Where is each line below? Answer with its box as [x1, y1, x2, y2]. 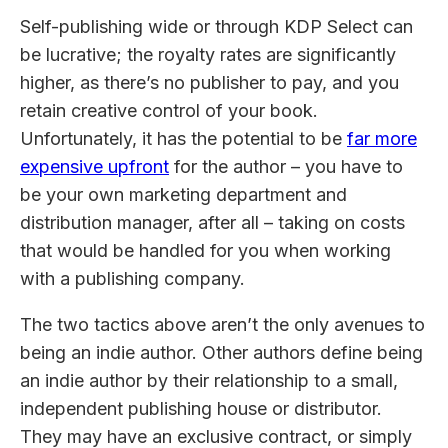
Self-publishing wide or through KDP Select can [20, 15, 413, 37]
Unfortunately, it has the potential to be [20, 127, 347, 149]
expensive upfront [20, 155, 169, 177]
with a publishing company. [20, 267, 250, 289]
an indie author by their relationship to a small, [20, 369, 398, 391]
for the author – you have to [169, 155, 403, 177]
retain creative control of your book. [20, 99, 318, 121]
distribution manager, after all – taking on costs [20, 211, 405, 233]
